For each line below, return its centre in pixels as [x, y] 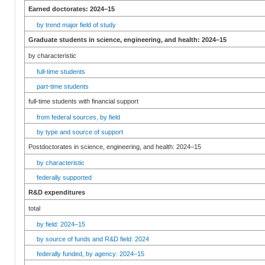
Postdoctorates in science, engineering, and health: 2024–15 [115, 147]
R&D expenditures [57, 192]
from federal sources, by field [78, 117]
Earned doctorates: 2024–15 [72, 9]
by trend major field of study [76, 25]
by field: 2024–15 [61, 224]
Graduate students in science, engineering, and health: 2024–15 [127, 40]
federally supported [64, 177]
